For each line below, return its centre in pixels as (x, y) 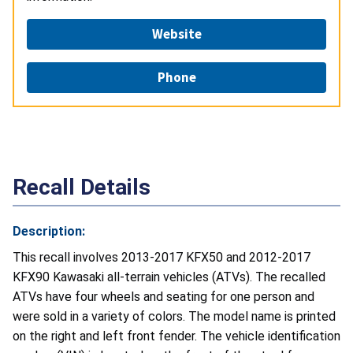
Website (176, 34)
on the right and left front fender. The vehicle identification (176, 336)
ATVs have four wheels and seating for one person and (163, 297)
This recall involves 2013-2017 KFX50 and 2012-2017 (162, 258)
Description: (49, 232)
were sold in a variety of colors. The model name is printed (174, 317)
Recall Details (82, 188)
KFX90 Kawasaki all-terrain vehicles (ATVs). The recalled (169, 277)
